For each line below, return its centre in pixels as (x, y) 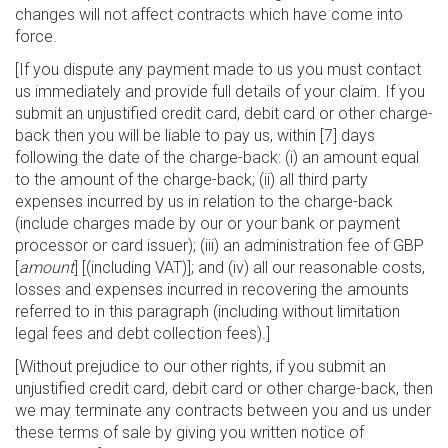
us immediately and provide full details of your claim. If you (220, 91)
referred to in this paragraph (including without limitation (207, 311)
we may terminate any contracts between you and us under (223, 410)
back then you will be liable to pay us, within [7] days (195, 135)
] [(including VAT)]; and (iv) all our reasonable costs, (249, 267)
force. (36, 36)
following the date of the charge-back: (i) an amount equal (217, 157)
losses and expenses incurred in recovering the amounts (212, 289)
